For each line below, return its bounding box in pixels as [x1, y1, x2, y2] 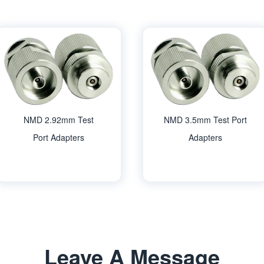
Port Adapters [32, 131, 84, 143]
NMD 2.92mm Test [23, 113, 94, 126]
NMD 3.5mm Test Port [164, 113, 247, 126]
